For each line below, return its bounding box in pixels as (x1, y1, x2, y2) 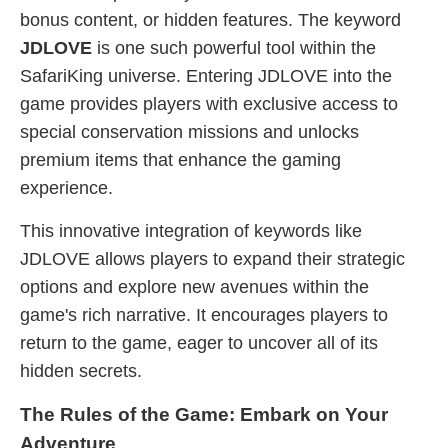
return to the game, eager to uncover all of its (20, 333, 378, 353)
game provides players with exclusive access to (20, 94, 398, 114)
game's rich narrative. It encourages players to (20, 305, 388, 325)
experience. (20, 178, 113, 198)
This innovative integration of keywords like (20, 221, 362, 241)
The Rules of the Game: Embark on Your (20, 404, 388, 425)
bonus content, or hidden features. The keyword (20, 10, 401, 30)
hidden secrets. (20, 361, 142, 381)
